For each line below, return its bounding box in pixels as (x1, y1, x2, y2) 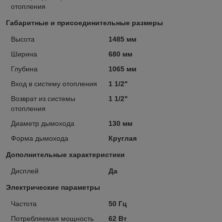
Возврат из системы (11, 94, 75, 103)
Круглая (108, 134, 137, 142)
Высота (11, 35, 35, 43)
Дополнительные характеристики (6, 150, 125, 159)
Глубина (11, 64, 38, 73)
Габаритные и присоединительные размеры (6, 18, 163, 27)
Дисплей (11, 166, 39, 175)
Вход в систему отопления (11, 79, 97, 88)
